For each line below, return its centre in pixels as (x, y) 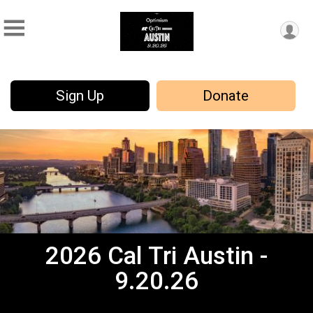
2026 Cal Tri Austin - (156, 256)
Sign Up (80, 96)
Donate (226, 96)
